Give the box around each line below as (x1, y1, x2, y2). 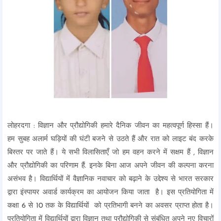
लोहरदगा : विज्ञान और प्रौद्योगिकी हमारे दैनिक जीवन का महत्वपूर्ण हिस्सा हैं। (7, 122, 214, 130)
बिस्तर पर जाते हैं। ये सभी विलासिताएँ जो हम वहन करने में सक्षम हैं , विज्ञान (7, 149, 214, 156)
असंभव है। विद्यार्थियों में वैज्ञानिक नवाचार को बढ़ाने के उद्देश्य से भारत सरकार (7, 176, 214, 183)
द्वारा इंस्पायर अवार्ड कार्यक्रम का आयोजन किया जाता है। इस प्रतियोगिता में (7, 189, 214, 196)
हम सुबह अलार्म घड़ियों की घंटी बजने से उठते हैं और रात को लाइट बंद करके (7, 136, 214, 143)
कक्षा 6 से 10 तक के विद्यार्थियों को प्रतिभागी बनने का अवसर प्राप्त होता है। (7, 202, 214, 210)
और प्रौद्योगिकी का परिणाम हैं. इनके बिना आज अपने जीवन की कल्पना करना (7, 162, 214, 170)
